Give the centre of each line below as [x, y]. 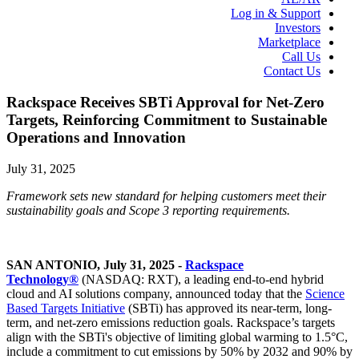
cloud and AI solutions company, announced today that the [156, 293]
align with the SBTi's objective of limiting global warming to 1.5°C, [177, 337]
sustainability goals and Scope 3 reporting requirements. [148, 210]
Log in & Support [276, 14]
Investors [298, 28]
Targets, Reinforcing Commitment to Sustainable [167, 119]
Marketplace [289, 42]
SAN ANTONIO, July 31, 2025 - [94, 264]
